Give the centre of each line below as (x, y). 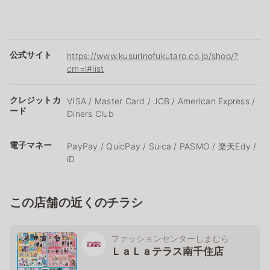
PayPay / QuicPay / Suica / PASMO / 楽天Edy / (162, 146)
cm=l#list (86, 68)
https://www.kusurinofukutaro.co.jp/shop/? (153, 55)
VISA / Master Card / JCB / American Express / (161, 101)
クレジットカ (35, 99)
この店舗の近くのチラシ (77, 202)
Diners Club (90, 113)
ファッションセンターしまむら (170, 238)
